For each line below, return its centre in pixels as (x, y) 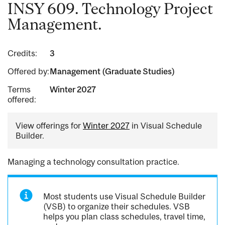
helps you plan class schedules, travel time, (125, 217)
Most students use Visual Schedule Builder (125, 197)
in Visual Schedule (166, 126)
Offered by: (28, 72)
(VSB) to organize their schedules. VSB (117, 207)
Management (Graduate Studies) (112, 72)
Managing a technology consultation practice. (93, 162)
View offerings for (49, 126)
